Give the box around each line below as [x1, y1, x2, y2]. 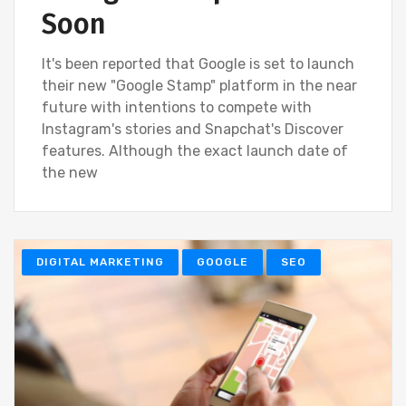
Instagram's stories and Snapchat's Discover [42, 120, 343, 138]
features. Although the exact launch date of [42, 141, 348, 159]
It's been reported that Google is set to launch [42, 54, 354, 72]
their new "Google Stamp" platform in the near [42, 76, 357, 94]
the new [42, 163, 98, 181]
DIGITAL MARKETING [36, 255, 164, 268]
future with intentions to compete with [42, 98, 312, 116]
